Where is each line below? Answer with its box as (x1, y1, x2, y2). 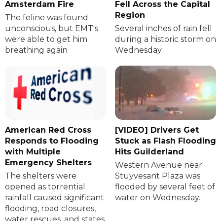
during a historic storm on (114, 35, 216, 44)
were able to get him (5, 35, 87, 44)
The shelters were (5, 171, 76, 181)
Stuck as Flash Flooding (114, 136, 216, 146)
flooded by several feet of (114, 182, 215, 192)
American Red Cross (5, 125, 91, 135)
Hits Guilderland (114, 147, 184, 157)
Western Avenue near (114, 160, 202, 170)
